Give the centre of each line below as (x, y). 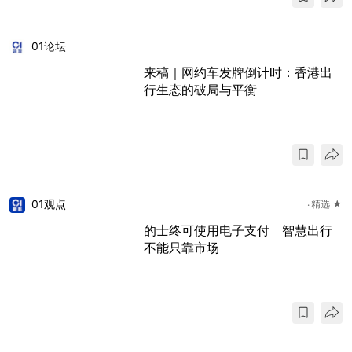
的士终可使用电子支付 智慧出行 (238, 230)
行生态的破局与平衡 (200, 89)
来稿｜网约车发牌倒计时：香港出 (238, 72)
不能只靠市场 (181, 247)
